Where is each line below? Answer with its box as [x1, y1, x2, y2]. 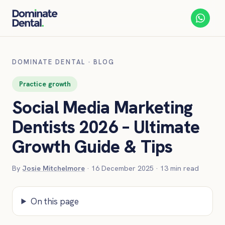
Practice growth [19, 79, 71, 89]
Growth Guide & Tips [12, 135, 173, 159]
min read [168, 164, 199, 173]
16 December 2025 [91, 164, 154, 173]
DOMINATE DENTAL [12, 58, 85, 66]
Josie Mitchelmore [23, 164, 85, 173]
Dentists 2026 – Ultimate [12, 116, 200, 139]
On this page [30, 195, 79, 207]
